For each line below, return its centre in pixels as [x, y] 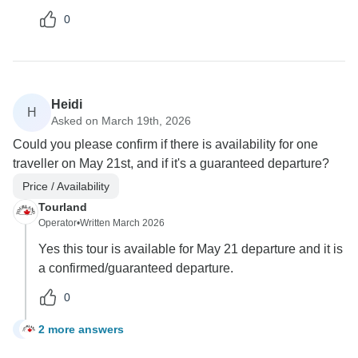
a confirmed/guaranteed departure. [136, 268]
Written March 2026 [122, 223]
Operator [58, 223]
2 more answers [81, 329]
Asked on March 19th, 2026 [121, 120]
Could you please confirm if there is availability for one [165, 145]
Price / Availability [66, 186]
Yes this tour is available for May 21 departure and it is [191, 249]
